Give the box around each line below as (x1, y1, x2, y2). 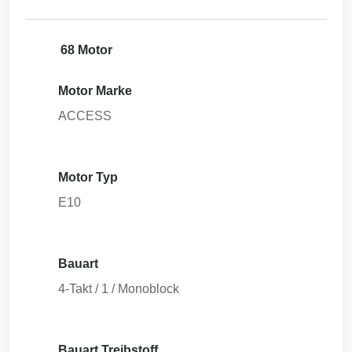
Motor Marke (58, 84, 132, 97)
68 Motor (60, 43, 112, 57)
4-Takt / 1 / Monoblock (58, 282, 179, 295)
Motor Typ (58, 170, 118, 184)
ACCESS (58, 109, 112, 123)
